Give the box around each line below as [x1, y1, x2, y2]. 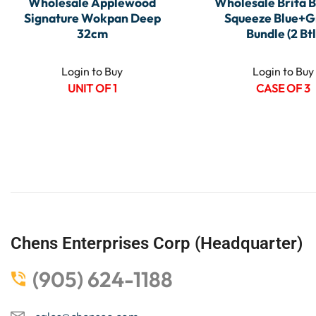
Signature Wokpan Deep [23, 9, 161, 26]
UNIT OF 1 [67, 80, 117, 95]
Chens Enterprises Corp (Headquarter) [11, 233, 303, 253]
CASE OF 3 [255, 80, 310, 95]
